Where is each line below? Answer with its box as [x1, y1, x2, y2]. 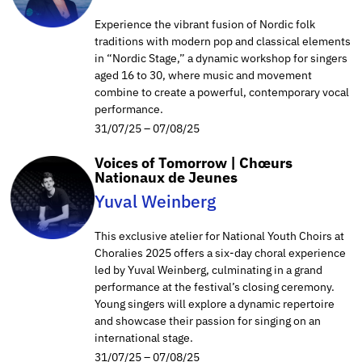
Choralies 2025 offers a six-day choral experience [95, 245, 346, 260]
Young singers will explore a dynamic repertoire [95, 296, 335, 311]
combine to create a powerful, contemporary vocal [95, 84, 349, 99]
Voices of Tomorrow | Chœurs [95, 153, 293, 172]
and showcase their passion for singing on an [95, 313, 321, 328]
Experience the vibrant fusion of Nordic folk [95, 16, 315, 32]
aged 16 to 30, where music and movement [95, 67, 312, 82]
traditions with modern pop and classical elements [95, 33, 351, 48]
